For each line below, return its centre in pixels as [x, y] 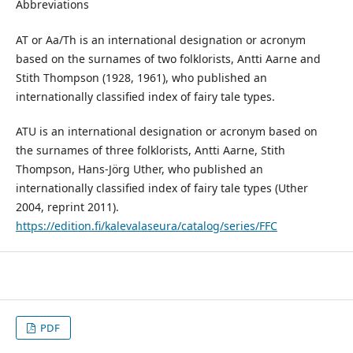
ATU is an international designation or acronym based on [166, 131]
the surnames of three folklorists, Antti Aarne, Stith [150, 150]
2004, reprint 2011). [67, 206]
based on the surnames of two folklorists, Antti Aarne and [168, 58]
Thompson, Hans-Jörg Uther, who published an [139, 169]
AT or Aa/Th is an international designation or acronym [160, 39]
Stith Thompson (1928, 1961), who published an [141, 77]
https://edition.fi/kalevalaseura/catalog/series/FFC [146, 225]
